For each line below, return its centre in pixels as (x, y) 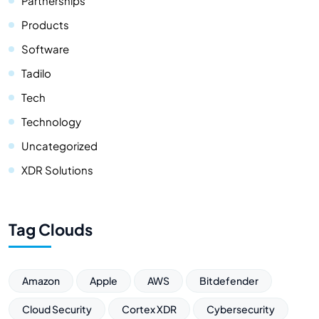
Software (45, 49)
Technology (51, 122)
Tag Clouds (51, 230)
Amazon (41, 281)
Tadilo (36, 73)
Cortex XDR (149, 309)
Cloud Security (57, 309)
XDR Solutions (57, 170)
